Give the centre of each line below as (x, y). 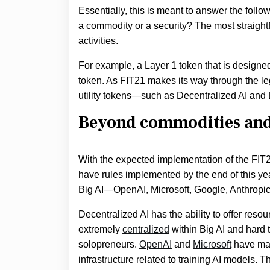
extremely (100, 229)
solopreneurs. (109, 244)
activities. (99, 41)
